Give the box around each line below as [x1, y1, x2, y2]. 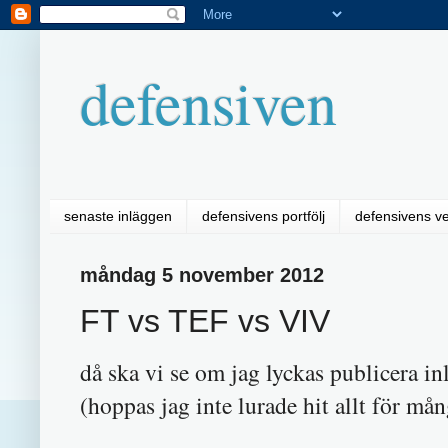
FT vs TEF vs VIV [80, 303, 330, 340]
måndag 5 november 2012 [80, 263, 324, 286]
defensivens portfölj [202, 208, 325, 225]
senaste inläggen [64, 208, 172, 225]
